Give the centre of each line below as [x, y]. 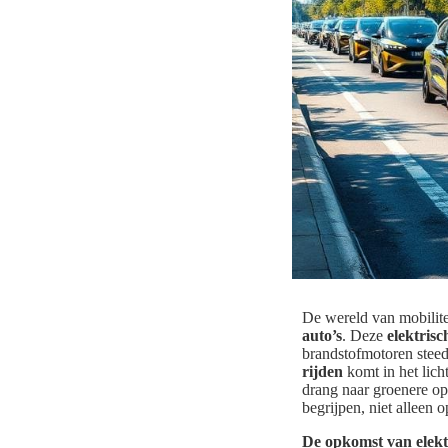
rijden [322, 372]
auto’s [322, 336]
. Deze [364, 336]
